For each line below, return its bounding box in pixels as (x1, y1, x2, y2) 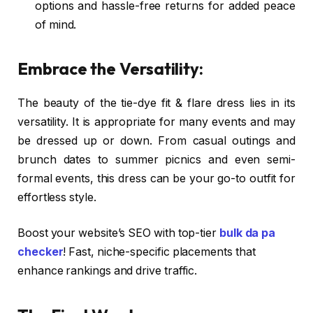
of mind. (35, 17, 77, 31)
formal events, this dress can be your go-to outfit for (17, 171, 296, 185)
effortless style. (17, 190, 96, 204)
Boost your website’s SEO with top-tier (17, 226, 219, 240)
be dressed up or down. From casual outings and (17, 133, 296, 147)
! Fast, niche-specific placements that (63, 245, 256, 259)
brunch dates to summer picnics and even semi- (17, 152, 296, 166)
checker (17, 245, 64, 259)
